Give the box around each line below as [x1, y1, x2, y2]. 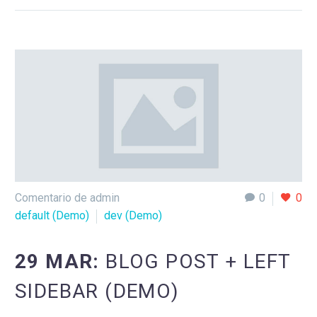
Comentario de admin [15, 191, 120, 205]
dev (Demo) [104, 209, 162, 223]
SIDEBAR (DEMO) [15, 279, 180, 304]
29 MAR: [15, 250, 106, 274]
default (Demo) [15, 209, 89, 223]
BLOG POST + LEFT [105, 250, 291, 274]
